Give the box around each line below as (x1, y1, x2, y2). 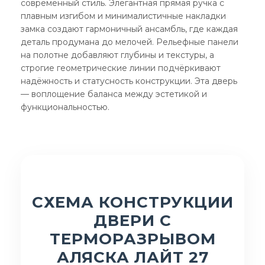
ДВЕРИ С (93, 211, 172, 230)
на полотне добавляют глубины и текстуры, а (21, 50, 214, 60)
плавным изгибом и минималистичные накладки (21, 11, 226, 21)
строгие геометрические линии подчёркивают (21, 63, 221, 73)
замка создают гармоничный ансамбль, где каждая (21, 24, 238, 34)
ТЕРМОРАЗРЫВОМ (49, 230, 216, 248)
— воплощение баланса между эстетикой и (21, 89, 207, 99)
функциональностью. (21, 102, 109, 112)
